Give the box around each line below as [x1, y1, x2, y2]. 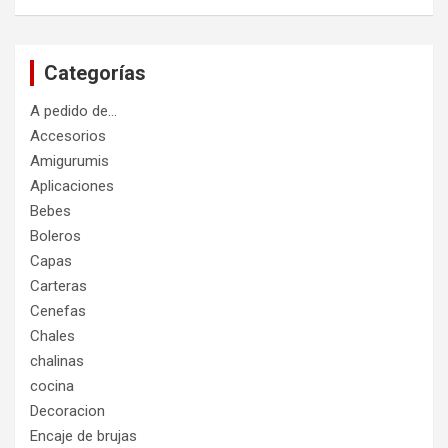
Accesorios [30, 126, 106, 145]
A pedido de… [30, 101, 117, 120]
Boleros [30, 226, 81, 245]
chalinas [30, 351, 84, 370]
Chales [30, 326, 75, 345]
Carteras [30, 276, 87, 295]
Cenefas [30, 301, 86, 320]
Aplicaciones [30, 176, 114, 195]
